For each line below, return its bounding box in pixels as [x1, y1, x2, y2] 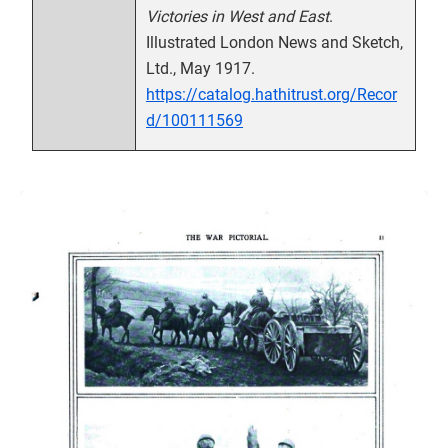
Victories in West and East [146, 6, 329, 26]
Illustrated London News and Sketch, [146, 32, 403, 52]
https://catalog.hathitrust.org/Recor [146, 84, 397, 104]
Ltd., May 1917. [146, 58, 255, 78]
